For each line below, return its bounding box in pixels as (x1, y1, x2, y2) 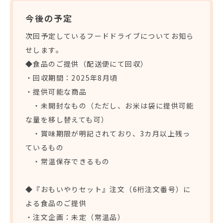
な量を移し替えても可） (25, 114, 109, 125)
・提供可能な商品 (25, 87, 87, 97)
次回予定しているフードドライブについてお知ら (25, 31, 194, 41)
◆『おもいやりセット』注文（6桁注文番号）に (25, 184, 191, 195)
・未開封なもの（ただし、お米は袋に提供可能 (25, 101, 194, 111)
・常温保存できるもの (25, 156, 110, 167)
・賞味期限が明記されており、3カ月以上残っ (25, 128, 191, 139)
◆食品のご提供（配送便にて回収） (25, 59, 148, 69)
